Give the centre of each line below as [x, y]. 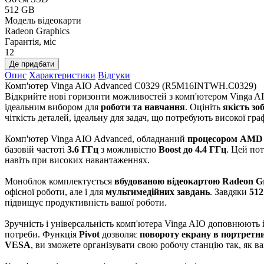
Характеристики [62, 75]
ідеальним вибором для [53, 107]
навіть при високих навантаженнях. [77, 160]
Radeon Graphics [37, 31]
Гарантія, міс [30, 42]
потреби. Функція [42, 234]
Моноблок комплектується [60, 181]
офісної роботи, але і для [55, 192]
